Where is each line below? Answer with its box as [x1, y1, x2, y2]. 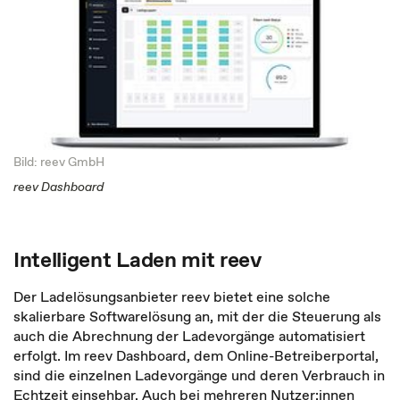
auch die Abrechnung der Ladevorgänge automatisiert [13, 326, 365, 346]
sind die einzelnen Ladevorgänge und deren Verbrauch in [13, 365, 385, 385]
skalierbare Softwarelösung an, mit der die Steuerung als [13, 306, 381, 326]
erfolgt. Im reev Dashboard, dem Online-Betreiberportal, [13, 346, 379, 365]
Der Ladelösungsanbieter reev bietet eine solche [13, 287, 330, 306]
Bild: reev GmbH [13, 153, 104, 171]
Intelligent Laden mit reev [13, 245, 262, 274]
